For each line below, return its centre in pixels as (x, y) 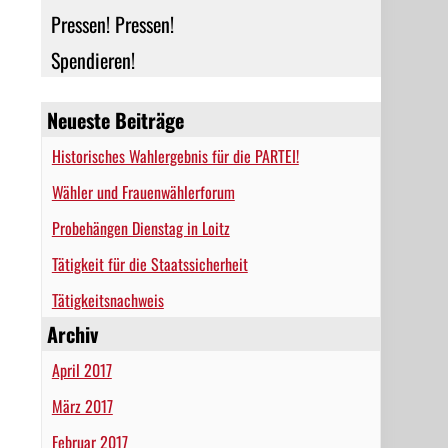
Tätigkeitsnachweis (107, 300)
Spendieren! (92, 60)
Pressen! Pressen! (112, 24)
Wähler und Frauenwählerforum (143, 192)
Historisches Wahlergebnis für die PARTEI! (175, 156)
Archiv (72, 334)
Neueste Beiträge (115, 120)
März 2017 (82, 406)
